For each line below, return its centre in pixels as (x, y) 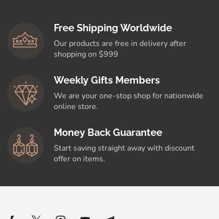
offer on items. (79, 159)
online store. (76, 107)
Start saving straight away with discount (124, 148)
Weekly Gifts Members (107, 80)
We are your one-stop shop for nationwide (129, 96)
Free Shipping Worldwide (113, 28)
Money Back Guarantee (108, 133)
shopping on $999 (86, 55)
